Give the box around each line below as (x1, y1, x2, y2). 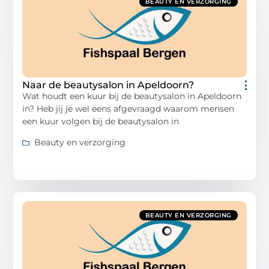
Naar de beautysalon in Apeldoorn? (22, 79, 195, 91)
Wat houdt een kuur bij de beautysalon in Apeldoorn (22, 91, 242, 102)
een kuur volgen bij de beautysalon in (22, 116, 180, 127)
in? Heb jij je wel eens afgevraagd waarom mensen (22, 103, 235, 115)
